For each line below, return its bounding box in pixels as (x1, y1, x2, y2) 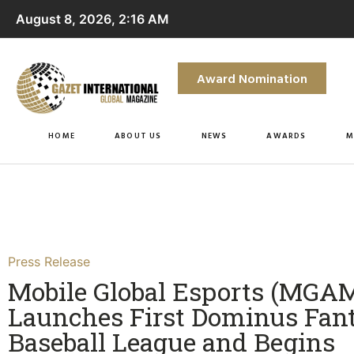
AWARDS (266, 129, 307, 141)
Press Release (8, 253, 90, 269)
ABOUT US (114, 129, 162, 141)
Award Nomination (196, 69, 307, 88)
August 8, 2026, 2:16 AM (16, 11, 169, 27)
